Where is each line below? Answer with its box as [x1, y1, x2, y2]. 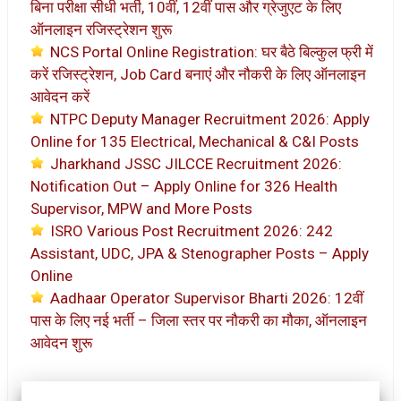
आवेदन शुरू [30, 334, 92, 353]
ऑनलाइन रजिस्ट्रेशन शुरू [30, 21, 172, 39]
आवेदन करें [30, 88, 90, 107]
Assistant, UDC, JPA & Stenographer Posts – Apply [30, 244, 369, 263]
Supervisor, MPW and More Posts [30, 200, 252, 218]
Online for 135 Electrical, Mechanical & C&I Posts [30, 132, 359, 151]
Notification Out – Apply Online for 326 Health [30, 177, 337, 196]
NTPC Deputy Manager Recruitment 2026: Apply [50, 110, 370, 129]
